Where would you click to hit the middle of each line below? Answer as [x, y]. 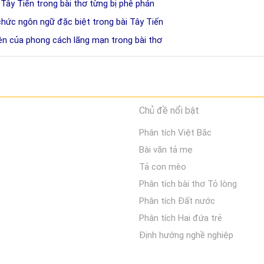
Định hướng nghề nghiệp [186, 235]
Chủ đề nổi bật [169, 110]
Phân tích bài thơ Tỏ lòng [188, 184]
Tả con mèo [162, 167]
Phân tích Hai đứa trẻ [180, 218]
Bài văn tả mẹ [166, 150]
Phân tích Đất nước [177, 201]
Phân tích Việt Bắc [175, 133]
